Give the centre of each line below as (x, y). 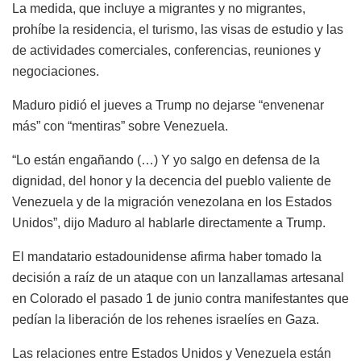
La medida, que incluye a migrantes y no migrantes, (159, 9)
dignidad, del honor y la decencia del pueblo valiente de (172, 181)
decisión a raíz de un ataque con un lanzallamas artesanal (178, 278)
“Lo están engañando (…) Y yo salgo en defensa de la (166, 160)
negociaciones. (56, 72)
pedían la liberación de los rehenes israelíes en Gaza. (166, 320)
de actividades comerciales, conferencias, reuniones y (166, 51)
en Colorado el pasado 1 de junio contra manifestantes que (180, 299)
